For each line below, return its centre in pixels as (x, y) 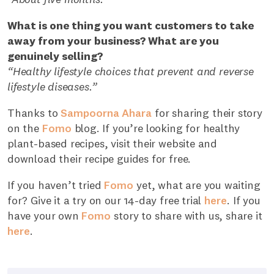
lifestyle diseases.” (52, 86)
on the (25, 128)
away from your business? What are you (113, 40)
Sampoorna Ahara (106, 113)
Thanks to (34, 113)
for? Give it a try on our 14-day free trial (106, 200)
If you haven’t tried (56, 185)
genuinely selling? (55, 56)
